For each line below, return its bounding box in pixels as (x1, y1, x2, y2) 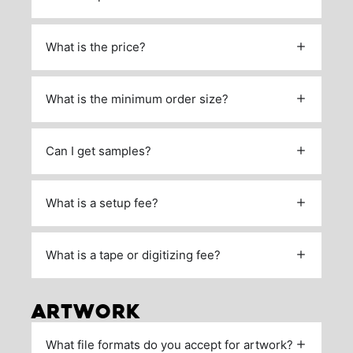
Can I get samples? (46, 143, 151, 158)
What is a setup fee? (46, 195, 158, 210)
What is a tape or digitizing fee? (46, 247, 221, 262)
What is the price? (46, 39, 146, 54)
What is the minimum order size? (46, 91, 229, 106)
